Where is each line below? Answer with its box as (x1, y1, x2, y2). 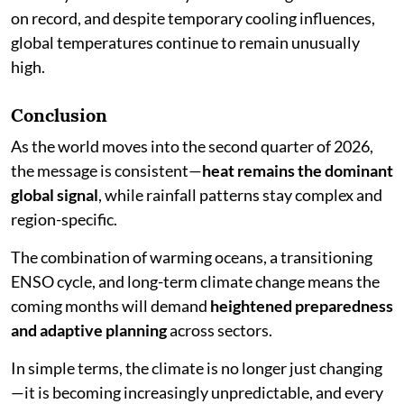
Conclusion (11, 104, 107, 126)
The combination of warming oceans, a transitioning (11, 247, 372, 267)
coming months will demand (11, 296, 210, 316)
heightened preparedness (210, 296, 393, 316)
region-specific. (11, 209, 117, 229)
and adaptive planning (11, 320, 167, 340)
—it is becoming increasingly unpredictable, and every (11, 382, 383, 402)
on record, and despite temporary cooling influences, (11, 8, 375, 28)
